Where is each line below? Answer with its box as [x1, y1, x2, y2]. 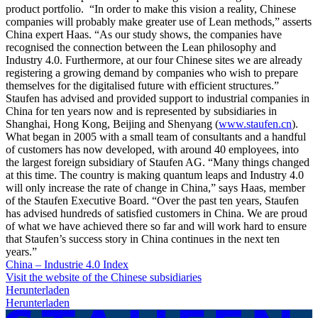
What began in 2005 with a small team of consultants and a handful [6, 130, 306, 143]
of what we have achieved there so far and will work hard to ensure [6, 219, 307, 232]
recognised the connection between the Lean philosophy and [6, 40, 276, 53]
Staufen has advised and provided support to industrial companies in [6, 92, 309, 104]
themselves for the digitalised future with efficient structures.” [6, 79, 279, 92]
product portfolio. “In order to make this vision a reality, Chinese [6, 2, 296, 15]
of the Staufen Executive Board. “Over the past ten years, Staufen [6, 194, 299, 207]
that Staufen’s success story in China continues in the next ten [6, 232, 280, 245]
